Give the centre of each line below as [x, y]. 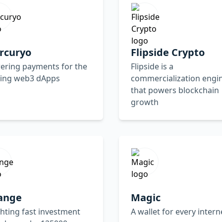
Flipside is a [152, 66]
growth [145, 102]
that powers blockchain [175, 90]
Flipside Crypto [168, 52]
